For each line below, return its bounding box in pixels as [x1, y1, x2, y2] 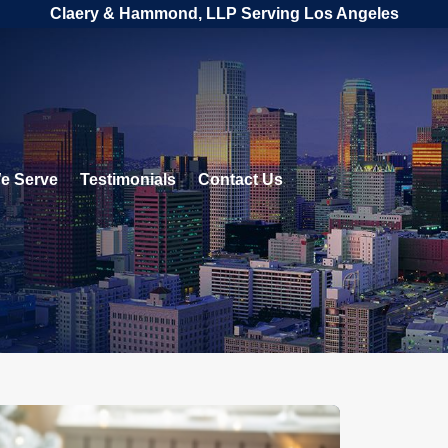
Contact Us [198, 170, 283, 188]
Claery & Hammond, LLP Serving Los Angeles [49, 5, 399, 22]
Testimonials [80, 170, 176, 188]
